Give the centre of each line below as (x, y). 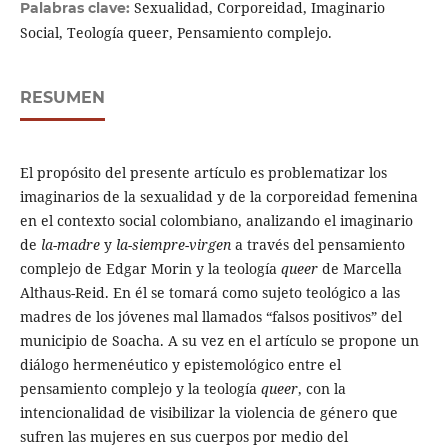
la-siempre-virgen (175, 245)
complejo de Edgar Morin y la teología (150, 269)
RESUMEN (62, 98)
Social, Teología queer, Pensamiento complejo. (175, 33)
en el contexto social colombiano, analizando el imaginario (216, 221)
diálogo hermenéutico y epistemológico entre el (180, 365)
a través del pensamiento (319, 245)
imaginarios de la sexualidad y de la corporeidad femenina (218, 197)
